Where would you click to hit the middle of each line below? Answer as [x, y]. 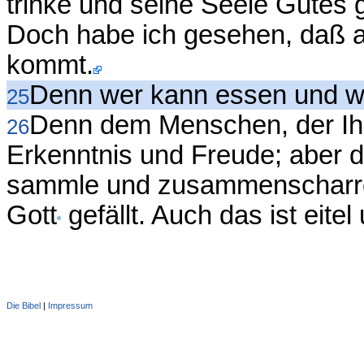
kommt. [50, 65]
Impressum [70, 306]
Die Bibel [24, 306]
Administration [122, 306]
